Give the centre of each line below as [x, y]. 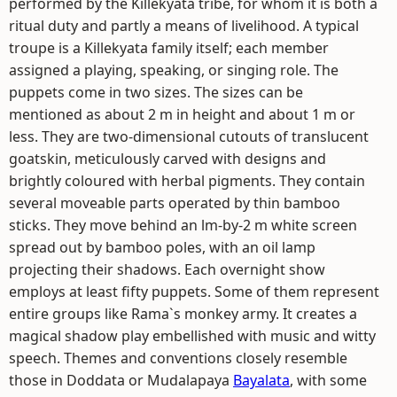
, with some [328, 380]
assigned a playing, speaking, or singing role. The [174, 70]
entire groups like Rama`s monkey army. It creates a [183, 314]
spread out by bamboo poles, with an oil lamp [162, 247]
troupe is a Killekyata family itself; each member [169, 48]
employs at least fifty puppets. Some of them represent [194, 292]
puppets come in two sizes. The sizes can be [156, 92]
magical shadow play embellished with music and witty [192, 336]
